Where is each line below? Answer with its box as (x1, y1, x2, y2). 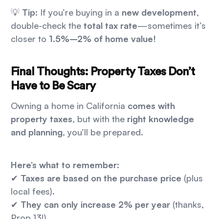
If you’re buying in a (38, 7, 122, 18)
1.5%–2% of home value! (49, 33, 156, 44)
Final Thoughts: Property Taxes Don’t (11, 66, 195, 78)
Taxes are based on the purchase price (21, 173, 182, 184)
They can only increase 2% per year (21, 199, 171, 210)
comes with (128, 100, 175, 111)
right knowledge (127, 113, 195, 125)
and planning (11, 127, 63, 138)
